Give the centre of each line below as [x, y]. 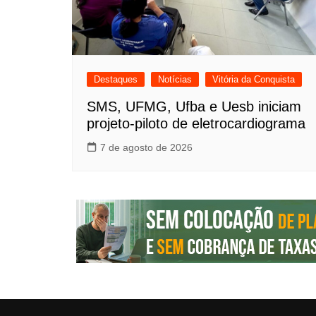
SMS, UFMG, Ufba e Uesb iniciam [194, 106]
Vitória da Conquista [254, 79]
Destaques [116, 79]
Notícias [175, 79]
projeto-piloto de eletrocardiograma [196, 123]
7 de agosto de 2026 [146, 147]
